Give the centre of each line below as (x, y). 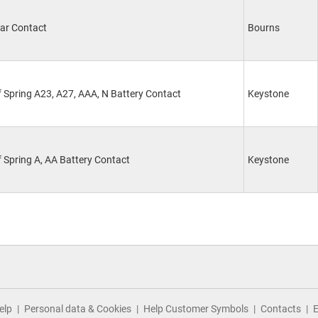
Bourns (264, 28)
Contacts (281, 309)
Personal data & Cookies (78, 309)
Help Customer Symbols (196, 309)
